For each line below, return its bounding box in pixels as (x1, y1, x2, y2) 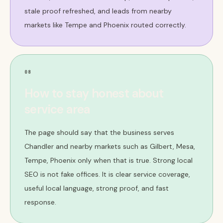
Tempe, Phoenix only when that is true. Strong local (24, 156, 193, 165)
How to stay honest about (24, 86, 164, 101)
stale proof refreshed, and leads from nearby (24, 6, 172, 15)
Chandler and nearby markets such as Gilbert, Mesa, (24, 142, 195, 151)
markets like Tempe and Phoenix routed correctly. (24, 20, 186, 29)
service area (24, 102, 90, 117)
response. (24, 198, 56, 207)
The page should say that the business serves (24, 128, 174, 137)
